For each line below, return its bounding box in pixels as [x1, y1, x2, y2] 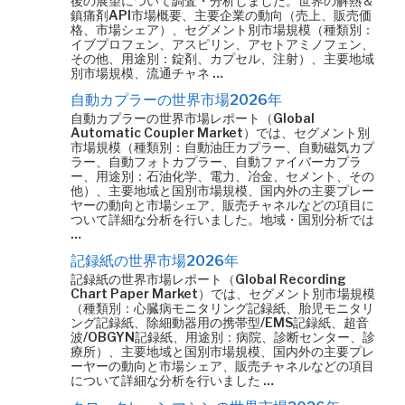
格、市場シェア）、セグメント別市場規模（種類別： [71, 22, 374, 37]
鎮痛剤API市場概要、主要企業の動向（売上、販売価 [71, 7, 372, 23]
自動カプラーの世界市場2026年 [71, 91, 282, 108]
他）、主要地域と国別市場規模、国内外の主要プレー [71, 183, 374, 198]
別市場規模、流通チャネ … [71, 65, 223, 80]
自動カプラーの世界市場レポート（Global [71, 110, 315, 126]
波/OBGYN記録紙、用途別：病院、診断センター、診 [71, 329, 375, 344]
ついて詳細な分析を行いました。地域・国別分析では [71, 212, 374, 227]
